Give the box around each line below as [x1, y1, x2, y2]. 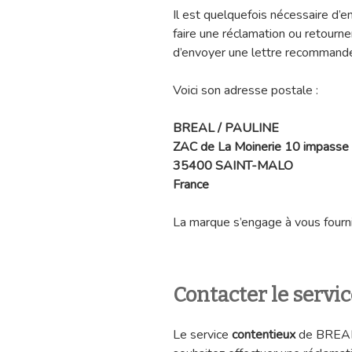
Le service [173, 325, 232, 343]
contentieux [232, 325, 295, 343]
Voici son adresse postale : [173, 82, 318, 100]
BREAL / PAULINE [173, 119, 279, 137]
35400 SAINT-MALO [173, 157, 293, 175]
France [173, 176, 209, 194]
